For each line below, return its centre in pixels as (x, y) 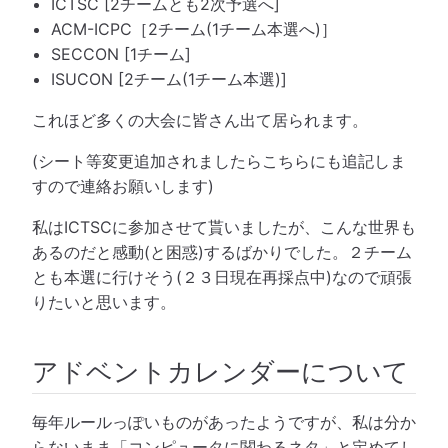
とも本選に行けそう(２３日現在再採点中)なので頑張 (222, 277)
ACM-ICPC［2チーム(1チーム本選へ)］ (194, 29)
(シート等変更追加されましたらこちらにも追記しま (219, 161)
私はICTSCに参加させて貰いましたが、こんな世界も (224, 227)
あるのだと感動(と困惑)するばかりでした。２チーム (222, 252)
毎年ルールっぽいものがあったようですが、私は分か (224, 421)
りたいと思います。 (104, 302)
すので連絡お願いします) (123, 186)
